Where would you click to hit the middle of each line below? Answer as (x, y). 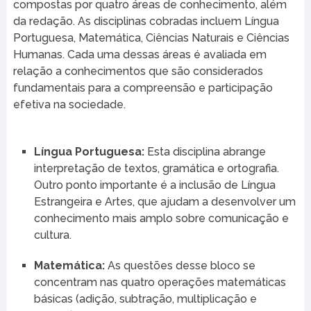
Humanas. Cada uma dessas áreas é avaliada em (140, 54)
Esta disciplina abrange (205, 151)
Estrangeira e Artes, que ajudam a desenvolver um (165, 201)
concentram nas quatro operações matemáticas (160, 282)
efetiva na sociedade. (69, 104)
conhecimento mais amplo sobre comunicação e (161, 218)
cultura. (52, 235)
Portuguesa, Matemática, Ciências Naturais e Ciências (151, 37)
